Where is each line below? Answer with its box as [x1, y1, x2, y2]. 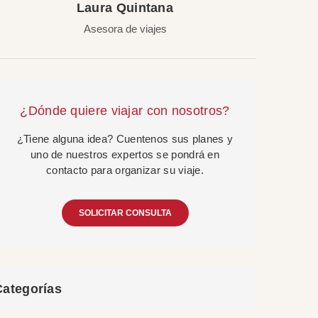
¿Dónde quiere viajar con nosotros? [20, 104, 230, 118]
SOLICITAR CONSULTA [78, 208, 172, 218]
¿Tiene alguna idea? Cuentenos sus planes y [16, 133, 234, 145]
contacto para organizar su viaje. [46, 164, 204, 176]
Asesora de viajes [83, 23, 167, 35]
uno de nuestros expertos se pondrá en [30, 148, 220, 160]
